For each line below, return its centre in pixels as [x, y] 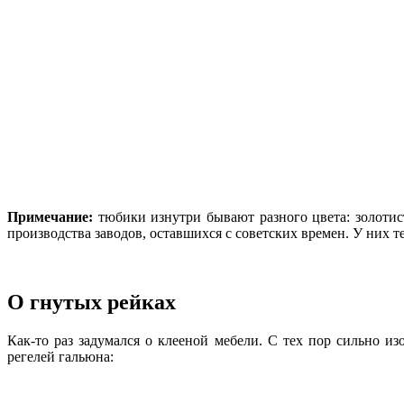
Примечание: [50, 217]
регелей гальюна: [60, 357]
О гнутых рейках [92, 303]
